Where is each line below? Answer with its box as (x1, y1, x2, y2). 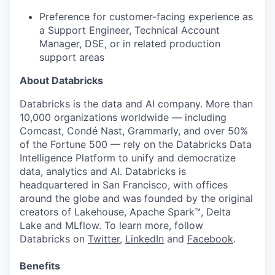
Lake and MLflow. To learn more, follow (20, 219, 203, 231)
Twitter (88, 233, 120, 245)
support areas (39, 51, 104, 63)
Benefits (20, 260, 60, 272)
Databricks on (20, 233, 88, 245)
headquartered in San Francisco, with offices (20, 179, 228, 191)
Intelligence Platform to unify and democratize (20, 152, 236, 164)
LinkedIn (125, 233, 164, 245)
